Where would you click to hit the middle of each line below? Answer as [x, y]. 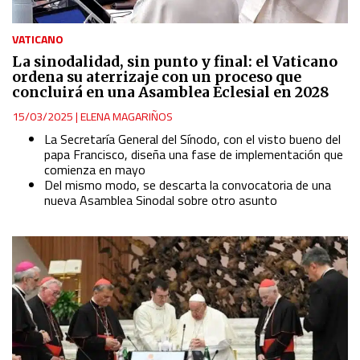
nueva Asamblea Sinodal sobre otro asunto [161, 200]
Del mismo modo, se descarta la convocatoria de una [188, 185]
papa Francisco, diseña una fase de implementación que [194, 155]
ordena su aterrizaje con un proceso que [157, 78]
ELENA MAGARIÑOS [127, 117]
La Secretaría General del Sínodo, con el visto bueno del [192, 139]
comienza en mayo [95, 170]
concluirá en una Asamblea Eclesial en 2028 [171, 93]
